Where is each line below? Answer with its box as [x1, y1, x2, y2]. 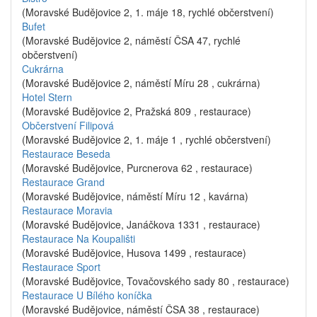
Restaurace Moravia [22, 203, 113, 217]
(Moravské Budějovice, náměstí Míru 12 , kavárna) [22, 189, 248, 203]
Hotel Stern [22, 90, 72, 104]
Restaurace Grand [22, 175, 105, 189]
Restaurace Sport [22, 260, 100, 274]
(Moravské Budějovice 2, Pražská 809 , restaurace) [22, 104, 251, 118]
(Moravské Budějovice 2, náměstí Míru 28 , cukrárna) [22, 76, 260, 90]
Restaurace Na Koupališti [22, 231, 135, 246]
